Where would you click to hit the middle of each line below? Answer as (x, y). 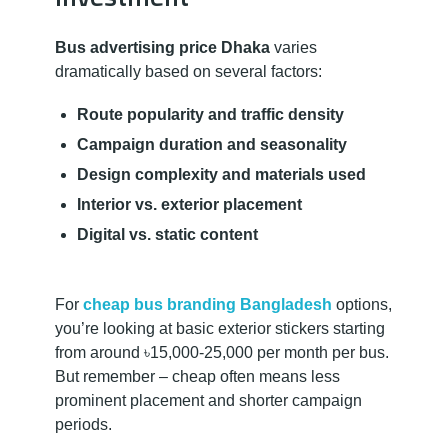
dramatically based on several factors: (188, 72)
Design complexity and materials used (221, 175)
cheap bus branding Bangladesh (207, 305)
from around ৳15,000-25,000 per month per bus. (222, 353)
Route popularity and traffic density (210, 115)
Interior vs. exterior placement (189, 205)
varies (293, 48)
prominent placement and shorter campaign (208, 401)
